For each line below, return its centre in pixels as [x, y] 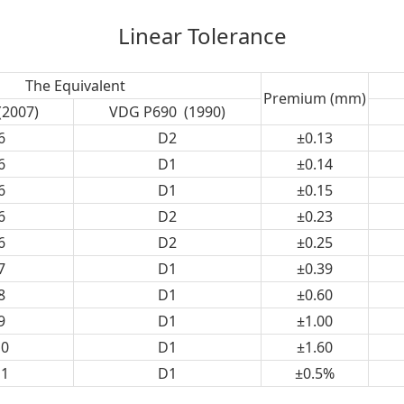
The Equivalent [75, 86]
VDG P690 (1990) [167, 112]
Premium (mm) [315, 98]
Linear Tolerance [202, 36]
